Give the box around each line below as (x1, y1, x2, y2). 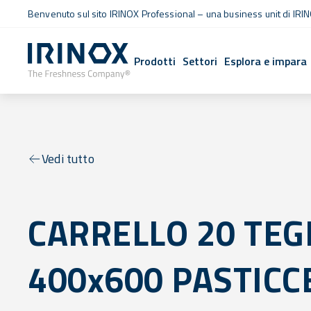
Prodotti (134, 52, 176, 69)
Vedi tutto (42, 149, 94, 168)
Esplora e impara (224, 52, 308, 69)
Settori (183, 52, 218, 69)
